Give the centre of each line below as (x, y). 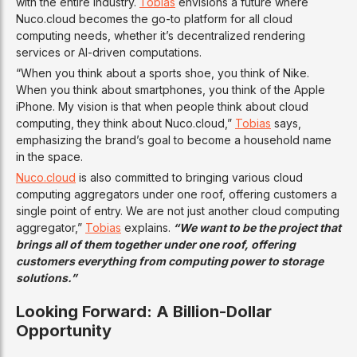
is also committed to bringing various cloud (189, 178)
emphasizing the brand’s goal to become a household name (174, 140)
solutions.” (46, 278)
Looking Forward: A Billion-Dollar (144, 312)
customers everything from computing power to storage (170, 261)
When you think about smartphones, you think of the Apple (171, 90)
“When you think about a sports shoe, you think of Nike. (163, 73)
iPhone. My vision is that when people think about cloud (162, 107)
